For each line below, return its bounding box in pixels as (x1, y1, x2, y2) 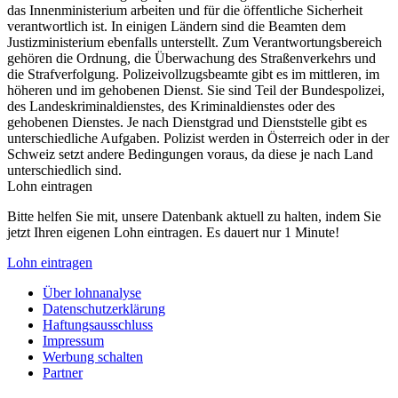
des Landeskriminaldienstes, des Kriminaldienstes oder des (7, 98, 335, 114)
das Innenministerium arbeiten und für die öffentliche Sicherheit (7, 2, 362, 18)
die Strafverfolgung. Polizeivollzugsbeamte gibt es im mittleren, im (7, 66, 379, 82)
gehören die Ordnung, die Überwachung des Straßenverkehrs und (7, 50, 376, 66)
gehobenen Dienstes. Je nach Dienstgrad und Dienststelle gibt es (7, 114, 367, 130)
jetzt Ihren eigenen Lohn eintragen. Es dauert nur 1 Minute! (7, 224, 339, 240)
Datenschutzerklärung (43, 300, 165, 316)
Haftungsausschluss (43, 316, 153, 332)
